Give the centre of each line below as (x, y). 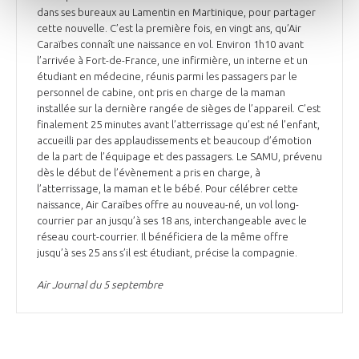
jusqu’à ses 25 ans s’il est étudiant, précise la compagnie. (168, 252)
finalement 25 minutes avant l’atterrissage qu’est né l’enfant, (178, 124)
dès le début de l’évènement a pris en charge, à (149, 172)
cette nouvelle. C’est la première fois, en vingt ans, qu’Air (169, 28)
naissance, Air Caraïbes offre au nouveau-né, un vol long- (168, 204)
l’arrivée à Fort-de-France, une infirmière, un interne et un (172, 60)
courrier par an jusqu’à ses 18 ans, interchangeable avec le (172, 220)
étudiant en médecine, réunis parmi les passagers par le (167, 76)
